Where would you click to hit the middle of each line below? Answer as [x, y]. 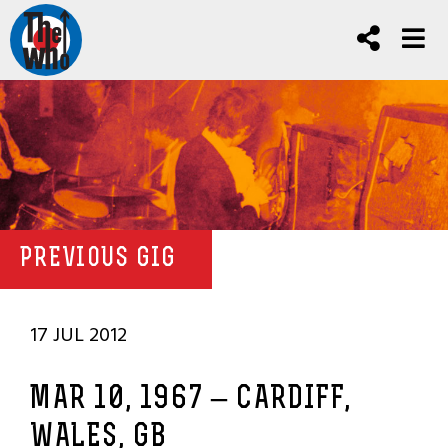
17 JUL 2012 [78, 335]
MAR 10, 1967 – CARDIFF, [191, 400]
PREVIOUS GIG [98, 259]
